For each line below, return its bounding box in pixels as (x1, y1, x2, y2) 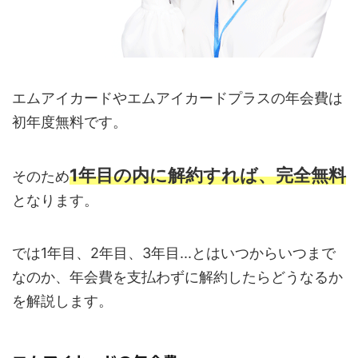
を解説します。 (12, 292, 113, 310)
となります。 (12, 192, 98, 209)
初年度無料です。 (12, 113, 127, 131)
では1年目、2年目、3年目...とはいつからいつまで (12, 245, 336, 262)
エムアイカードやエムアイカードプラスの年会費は (12, 89, 343, 107)
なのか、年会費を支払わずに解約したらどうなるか (12, 268, 343, 286)
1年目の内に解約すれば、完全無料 (70, 165, 346, 186)
